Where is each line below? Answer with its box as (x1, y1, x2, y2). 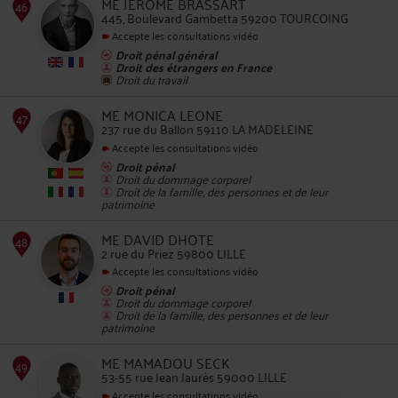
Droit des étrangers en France (115, 55, 272, 79)
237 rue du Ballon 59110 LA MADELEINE (101, 117, 314, 140)
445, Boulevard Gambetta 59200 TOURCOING (101, 6, 348, 28)
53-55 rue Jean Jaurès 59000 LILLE (101, 365, 287, 388)
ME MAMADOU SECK (101, 350, 230, 376)
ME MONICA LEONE (101, 102, 223, 128)
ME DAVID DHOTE (101, 226, 214, 251)
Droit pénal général (115, 43, 217, 67)
